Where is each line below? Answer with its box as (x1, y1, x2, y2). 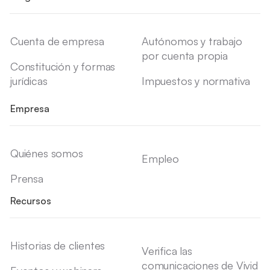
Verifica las (142, 244, 192, 257)
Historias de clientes (10, 239, 105, 252)
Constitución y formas (10, 60, 116, 73)
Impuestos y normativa (142, 74, 251, 87)
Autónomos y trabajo (142, 34, 242, 48)
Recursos (10, 195, 51, 207)
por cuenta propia (142, 49, 228, 62)
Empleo (142, 152, 179, 165)
